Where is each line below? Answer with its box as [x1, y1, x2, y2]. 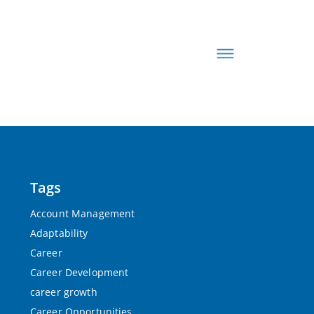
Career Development [29, 266, 129, 279]
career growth [29, 285, 97, 299]
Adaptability [29, 226, 88, 240]
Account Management [29, 207, 135, 220]
